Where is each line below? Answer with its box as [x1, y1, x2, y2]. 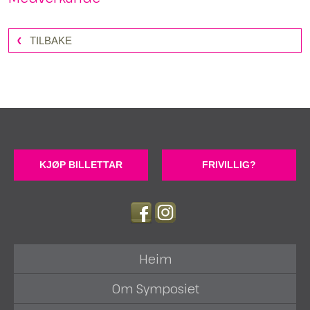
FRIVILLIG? [202, 158, 257, 170]
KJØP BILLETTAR [39, 158, 122, 170]
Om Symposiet [111, 280, 199, 297]
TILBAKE [30, 34, 72, 46]
